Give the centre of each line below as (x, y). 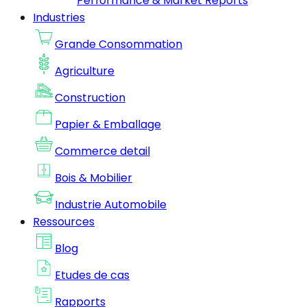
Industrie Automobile (111, 205)
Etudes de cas (92, 275)
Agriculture (85, 71)
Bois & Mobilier (94, 178)
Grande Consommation (119, 44)
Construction (90, 98)
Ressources (64, 222)
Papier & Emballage (108, 124)
